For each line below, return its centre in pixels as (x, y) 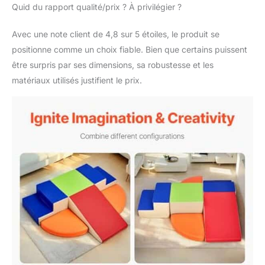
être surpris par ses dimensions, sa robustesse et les (113, 64)
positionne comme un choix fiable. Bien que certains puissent (130, 49)
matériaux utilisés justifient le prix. (77, 80)
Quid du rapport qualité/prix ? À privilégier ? (97, 7)
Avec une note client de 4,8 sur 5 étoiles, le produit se (116, 34)
